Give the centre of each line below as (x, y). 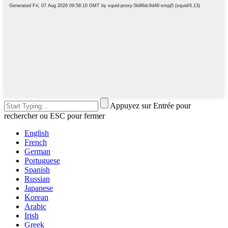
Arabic (35, 206)
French (36, 142)
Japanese (39, 188)
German (37, 151)
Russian (37, 179)
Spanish (37, 169)
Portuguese (42, 160)
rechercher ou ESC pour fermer (54, 116)
